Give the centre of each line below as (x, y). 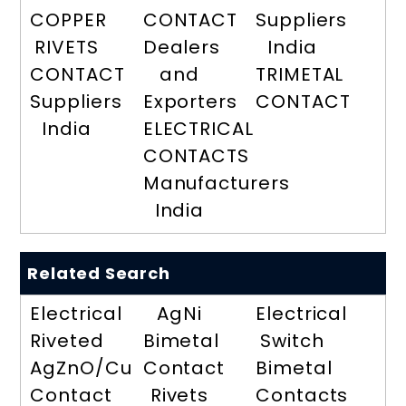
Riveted (67, 341)
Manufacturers (216, 184)
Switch (292, 341)
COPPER (68, 20)
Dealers (182, 48)
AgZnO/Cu (81, 368)
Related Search (99, 274)
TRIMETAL (300, 75)
